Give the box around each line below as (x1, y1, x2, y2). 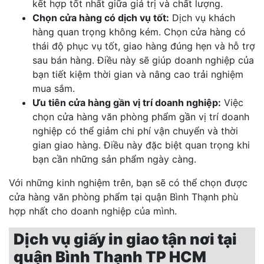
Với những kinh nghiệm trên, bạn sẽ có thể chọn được (9, 177, 247, 189)
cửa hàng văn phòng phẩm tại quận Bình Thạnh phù (9, 191, 238, 203)
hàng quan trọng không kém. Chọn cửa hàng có (32, 26, 246, 38)
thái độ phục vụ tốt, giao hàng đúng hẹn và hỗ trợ (32, 40, 255, 52)
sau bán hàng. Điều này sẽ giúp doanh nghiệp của (32, 54, 254, 67)
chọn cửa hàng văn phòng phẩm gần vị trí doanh (32, 111, 249, 123)
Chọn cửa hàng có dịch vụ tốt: (32, 12, 169, 24)
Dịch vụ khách (169, 12, 235, 24)
